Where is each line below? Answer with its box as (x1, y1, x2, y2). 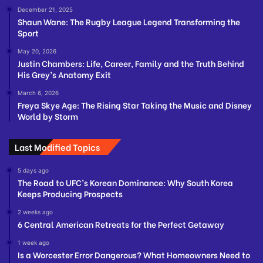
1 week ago (18, 238, 49, 246)
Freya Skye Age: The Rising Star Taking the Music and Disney (18, 98, 252, 111)
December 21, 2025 (18, 5, 73, 13)
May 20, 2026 (18, 47, 56, 55)
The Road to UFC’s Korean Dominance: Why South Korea (18, 176, 233, 188)
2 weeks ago (18, 208, 53, 215)
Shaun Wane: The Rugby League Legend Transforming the (18, 15, 240, 28)
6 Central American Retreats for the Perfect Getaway (18, 217, 224, 230)
